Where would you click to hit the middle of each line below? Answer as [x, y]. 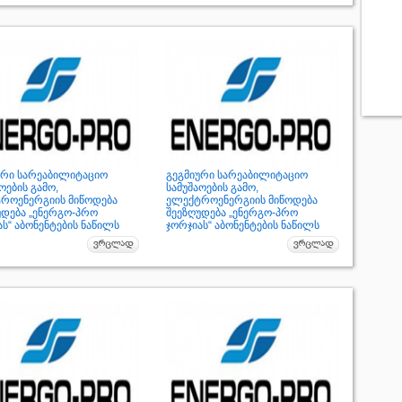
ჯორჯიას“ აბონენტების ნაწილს [242, 225]
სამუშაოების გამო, [212, 188]
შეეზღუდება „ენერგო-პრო [232, 213]
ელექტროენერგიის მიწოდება [241, 200]
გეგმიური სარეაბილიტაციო [236, 175]
